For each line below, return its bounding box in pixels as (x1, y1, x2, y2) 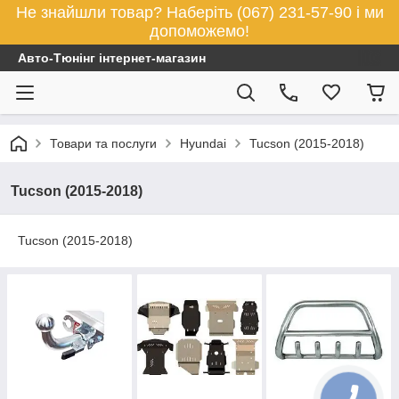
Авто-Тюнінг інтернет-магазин (18, 51, 206, 65)
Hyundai (180, 136, 226, 151)
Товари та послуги (50, 136, 157, 151)
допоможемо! (150, 22, 249, 40)
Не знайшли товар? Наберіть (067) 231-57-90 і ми (15, 4, 384, 21)
